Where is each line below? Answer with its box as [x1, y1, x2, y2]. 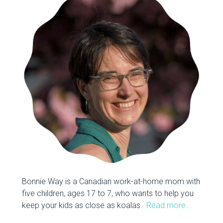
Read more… [146, 201, 191, 211]
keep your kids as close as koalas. [21, 201, 146, 211]
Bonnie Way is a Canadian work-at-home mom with [21, 177, 200, 187]
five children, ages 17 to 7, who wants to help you [21, 189, 194, 199]
